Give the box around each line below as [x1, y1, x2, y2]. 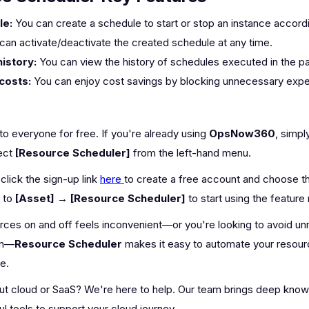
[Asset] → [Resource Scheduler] [15, 192, 186, 206]
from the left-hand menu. [130, 146, 251, 160]
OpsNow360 [209, 127, 275, 141]
